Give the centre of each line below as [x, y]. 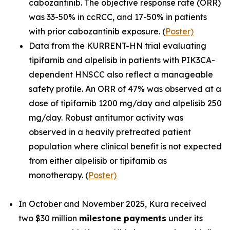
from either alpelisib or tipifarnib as [98, 161]
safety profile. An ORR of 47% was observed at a [125, 89]
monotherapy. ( [59, 175]
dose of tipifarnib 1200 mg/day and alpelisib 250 [125, 103]
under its [185, 218]
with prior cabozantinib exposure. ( [97, 31]
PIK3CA [196, 60]
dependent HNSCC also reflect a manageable [121, 74]
